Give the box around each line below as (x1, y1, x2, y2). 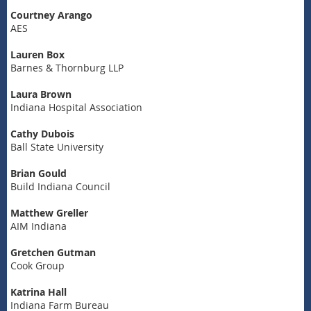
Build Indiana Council (10, 179, 113, 193)
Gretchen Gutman (10, 245, 96, 259)
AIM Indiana (10, 219, 67, 233)
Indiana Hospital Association (10, 100, 142, 114)
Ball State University (10, 140, 103, 153)
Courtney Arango (10, 8, 92, 22)
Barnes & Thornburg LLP (10, 60, 124, 74)
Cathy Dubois (10, 126, 74, 140)
